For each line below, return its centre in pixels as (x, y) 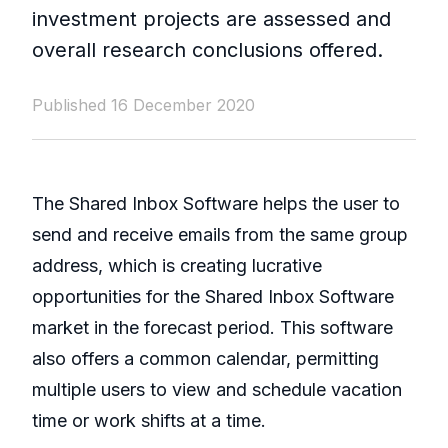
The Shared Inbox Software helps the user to (216, 204)
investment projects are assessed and (211, 19)
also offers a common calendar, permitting (205, 359)
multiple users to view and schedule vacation (217, 390)
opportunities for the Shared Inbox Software (213, 297)
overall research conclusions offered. (207, 50)
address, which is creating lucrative (177, 266)
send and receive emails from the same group (220, 235)
